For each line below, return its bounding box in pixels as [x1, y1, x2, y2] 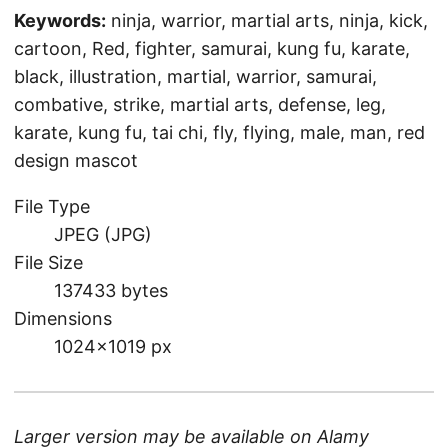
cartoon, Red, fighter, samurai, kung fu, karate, [14, 37, 410, 59]
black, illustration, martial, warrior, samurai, [14, 65, 377, 87]
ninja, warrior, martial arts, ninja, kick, [111, 9, 428, 31]
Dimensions [14, 307, 112, 329]
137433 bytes [54, 279, 168, 301]
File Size [14, 251, 83, 273]
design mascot [14, 149, 138, 171]
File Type [14, 195, 90, 217]
